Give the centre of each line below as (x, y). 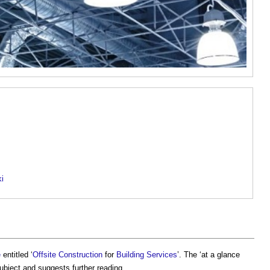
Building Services (147, 254)
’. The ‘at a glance (209, 254)
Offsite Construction (67, 254)
